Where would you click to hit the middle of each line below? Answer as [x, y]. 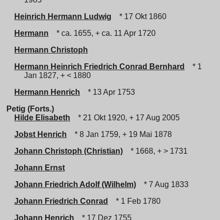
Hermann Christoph [51, 50]
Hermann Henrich [47, 92]
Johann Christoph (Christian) [69, 151]
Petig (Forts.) [30, 109]
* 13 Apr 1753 [110, 92]
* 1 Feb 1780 [136, 201]
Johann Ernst [40, 168]
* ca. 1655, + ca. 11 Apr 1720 [104, 33]
